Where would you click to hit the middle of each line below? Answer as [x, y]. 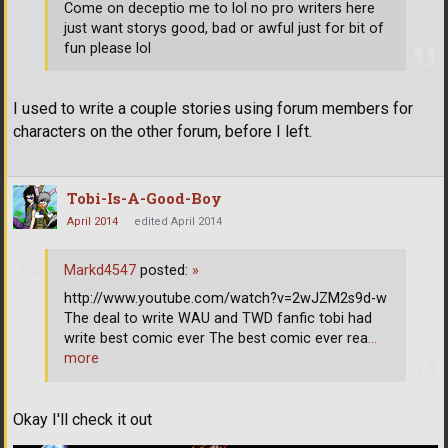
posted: [164, 271]
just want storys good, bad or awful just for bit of [224, 28]
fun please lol [107, 48]
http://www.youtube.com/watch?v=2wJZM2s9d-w [225, 299]
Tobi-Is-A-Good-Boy [144, 198]
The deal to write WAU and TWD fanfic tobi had [218, 319]
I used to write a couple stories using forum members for [213, 109]
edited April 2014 [178, 222]
